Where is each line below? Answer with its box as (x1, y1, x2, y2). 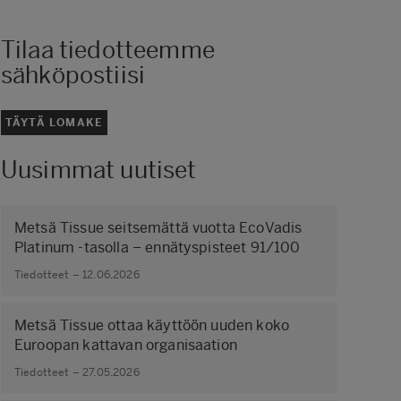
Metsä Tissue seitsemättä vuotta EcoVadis (14, 218, 303, 236)
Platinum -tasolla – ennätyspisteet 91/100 (14, 238, 301, 256)
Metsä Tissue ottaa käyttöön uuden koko (14, 316, 290, 334)
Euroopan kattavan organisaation (14, 336, 237, 354)
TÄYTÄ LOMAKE (4, 115, 104, 129)
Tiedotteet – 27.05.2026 (14, 366, 140, 379)
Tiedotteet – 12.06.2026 (14, 269, 140, 281)
